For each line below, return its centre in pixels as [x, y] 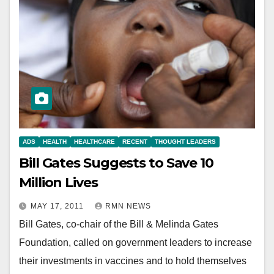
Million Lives [58, 182]
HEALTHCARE [94, 141]
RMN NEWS [128, 206]
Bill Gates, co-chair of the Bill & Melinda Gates [119, 224]
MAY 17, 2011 [58, 206]
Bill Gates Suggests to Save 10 [116, 163]
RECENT [135, 141]
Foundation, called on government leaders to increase [135, 242]
